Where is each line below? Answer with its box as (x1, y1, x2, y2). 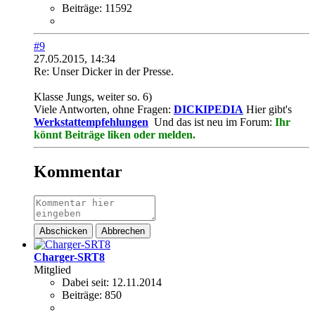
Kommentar (34, 162, 122, 181)
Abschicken (39, 226, 87, 237)
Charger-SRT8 (34, 251, 105, 264)
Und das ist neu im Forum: (151, 116, 275, 129)
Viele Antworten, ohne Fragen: (34, 103, 174, 116)
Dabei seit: (62, 276, 109, 289)
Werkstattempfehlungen (34, 116, 148, 129)
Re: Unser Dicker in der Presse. (34, 65, 174, 78)
